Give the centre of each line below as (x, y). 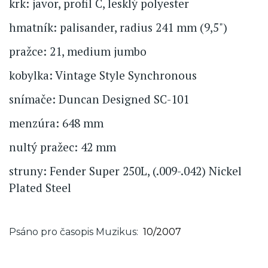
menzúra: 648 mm (56, 123)
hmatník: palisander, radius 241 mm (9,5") (118, 27)
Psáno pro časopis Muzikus (73, 232)
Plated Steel (40, 187)
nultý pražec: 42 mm (63, 147)
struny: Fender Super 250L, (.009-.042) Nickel (125, 170)
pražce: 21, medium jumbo (78, 51)
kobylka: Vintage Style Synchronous (103, 75)
